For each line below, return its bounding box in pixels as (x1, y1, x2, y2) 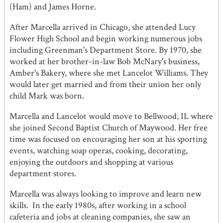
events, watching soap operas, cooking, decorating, (9, 145, 188, 157)
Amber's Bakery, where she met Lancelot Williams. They (9, 67, 208, 79)
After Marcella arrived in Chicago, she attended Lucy (9, 21, 196, 33)
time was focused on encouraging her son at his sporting (9, 133, 207, 145)
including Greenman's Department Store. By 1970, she (9, 44, 202, 56)
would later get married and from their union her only (9, 79, 201, 91)
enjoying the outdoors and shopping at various (9, 156, 173, 168)
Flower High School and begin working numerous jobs (9, 33, 202, 45)
